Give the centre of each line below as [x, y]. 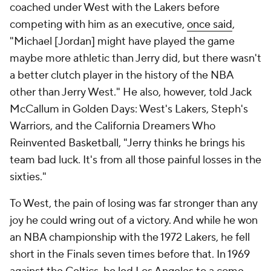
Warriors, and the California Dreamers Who [113, 126]
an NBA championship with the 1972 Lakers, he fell [130, 237]
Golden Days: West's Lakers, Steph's [160, 109]
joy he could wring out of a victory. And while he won [134, 220]
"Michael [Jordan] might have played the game [122, 41]
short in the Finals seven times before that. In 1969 [130, 254]
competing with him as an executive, [98, 24]
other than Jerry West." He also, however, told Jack [131, 92]
